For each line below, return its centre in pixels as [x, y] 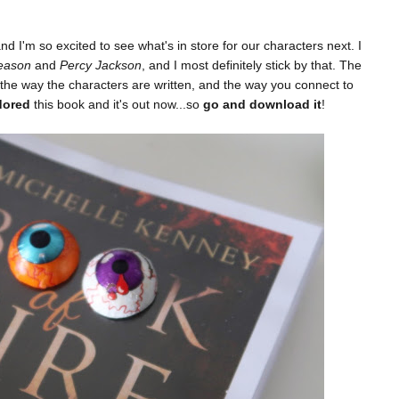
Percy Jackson [101, 65]
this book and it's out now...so [115, 105]
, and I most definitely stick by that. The [252, 65]
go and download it [261, 105]
